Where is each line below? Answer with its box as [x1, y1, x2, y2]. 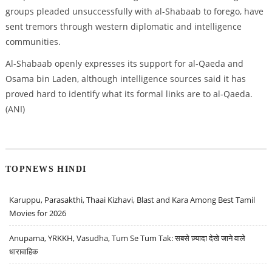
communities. [5, 36, 61, 48]
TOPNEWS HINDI [5, 163, 87, 174]
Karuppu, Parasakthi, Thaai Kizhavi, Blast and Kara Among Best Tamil [9, 194, 256, 205]
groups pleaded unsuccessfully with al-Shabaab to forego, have [5, 5, 263, 18]
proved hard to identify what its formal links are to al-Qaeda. [5, 88, 253, 100]
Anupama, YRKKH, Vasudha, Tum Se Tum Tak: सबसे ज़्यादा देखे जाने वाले [9, 232, 246, 243]
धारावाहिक [9, 245, 39, 257]
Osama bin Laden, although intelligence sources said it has [5, 73, 246, 85]
